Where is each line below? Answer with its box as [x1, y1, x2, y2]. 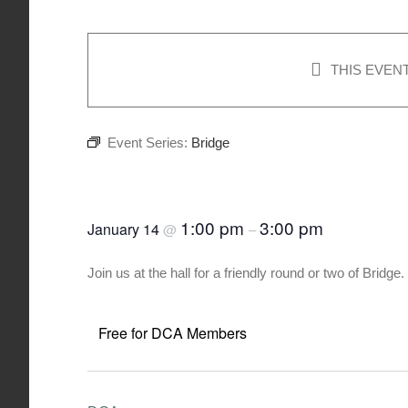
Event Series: [107, 135, 191, 150]
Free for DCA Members [98, 321, 247, 343]
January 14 [87, 219, 163, 240]
